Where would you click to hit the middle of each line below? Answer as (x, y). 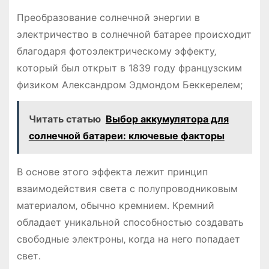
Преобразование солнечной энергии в (108, 18)
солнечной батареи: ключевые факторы (126, 136)
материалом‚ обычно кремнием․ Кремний (115, 206)
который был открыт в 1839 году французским (129, 68)
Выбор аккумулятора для (167, 119)
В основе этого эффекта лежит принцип (112, 172)
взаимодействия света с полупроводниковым (127, 189)
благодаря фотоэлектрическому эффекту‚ (116, 51)
